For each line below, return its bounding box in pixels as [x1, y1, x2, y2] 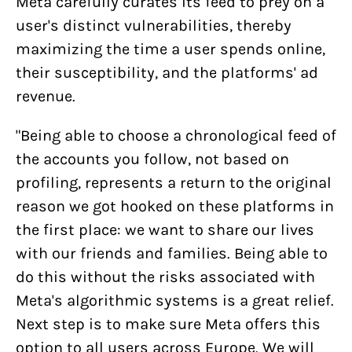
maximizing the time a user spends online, [16, 40, 325, 58]
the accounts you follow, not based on [16, 150, 289, 168]
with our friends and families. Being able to [16, 244, 328, 262]
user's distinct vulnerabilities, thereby [16, 16, 291, 35]
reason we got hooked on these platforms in [16, 197, 334, 215]
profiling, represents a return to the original [16, 174, 332, 192]
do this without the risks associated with [16, 268, 315, 286]
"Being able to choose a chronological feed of [16, 126, 336, 145]
